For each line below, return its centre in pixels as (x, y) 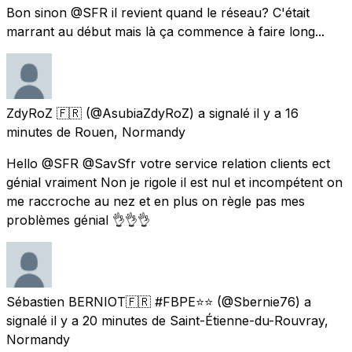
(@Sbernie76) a (264, 301)
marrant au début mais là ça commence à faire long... (165, 31)
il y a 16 (276, 113)
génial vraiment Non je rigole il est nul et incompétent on (174, 182)
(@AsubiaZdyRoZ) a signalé (168, 113)
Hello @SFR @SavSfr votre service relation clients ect (168, 163)
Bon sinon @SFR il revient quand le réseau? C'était (158, 12)
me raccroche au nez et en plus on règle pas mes (156, 201)
